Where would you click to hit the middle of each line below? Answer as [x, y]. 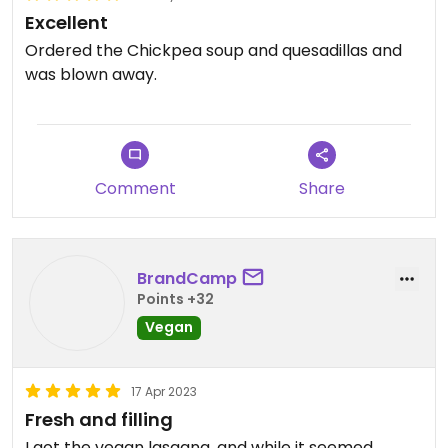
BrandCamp [187, 278]
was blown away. [91, 74]
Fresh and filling [99, 419]
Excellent [66, 22]
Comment [135, 188]
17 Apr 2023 [164, 391]
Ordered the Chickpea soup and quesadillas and [213, 50]
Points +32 [175, 298]
